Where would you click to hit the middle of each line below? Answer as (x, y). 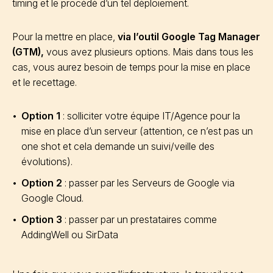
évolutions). (48, 161)
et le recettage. (46, 82)
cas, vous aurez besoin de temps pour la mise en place (131, 67)
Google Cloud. (52, 198)
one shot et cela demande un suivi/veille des (118, 146)
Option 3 (42, 219)
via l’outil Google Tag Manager (189, 36)
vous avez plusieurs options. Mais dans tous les (150, 51)
